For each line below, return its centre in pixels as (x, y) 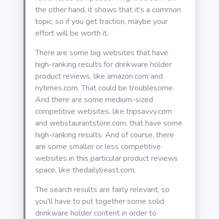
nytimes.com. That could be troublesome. (105, 88)
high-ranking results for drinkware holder (103, 65)
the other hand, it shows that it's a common (108, 10)
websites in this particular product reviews (107, 158)
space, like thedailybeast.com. (86, 170)
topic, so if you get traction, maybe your (101, 22)
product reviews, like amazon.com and (99, 76)
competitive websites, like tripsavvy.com (104, 111)
